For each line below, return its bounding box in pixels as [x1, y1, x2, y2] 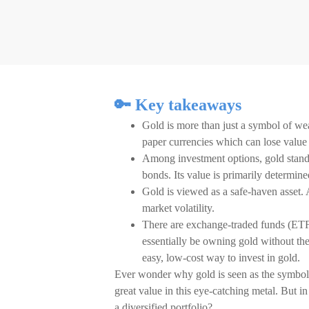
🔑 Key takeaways [114, 96, 246, 114]
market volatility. [142, 202, 215, 214]
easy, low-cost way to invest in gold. [142, 252, 300, 263]
